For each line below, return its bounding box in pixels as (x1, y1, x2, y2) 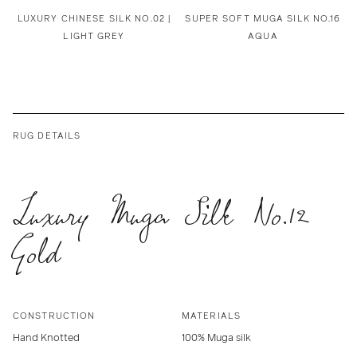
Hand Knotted (13, 331, 80, 346)
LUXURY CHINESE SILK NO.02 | (17, 11, 171, 25)
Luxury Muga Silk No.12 (13, 194, 310, 233)
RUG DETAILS (13, 128, 81, 142)
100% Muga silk (182, 331, 251, 346)
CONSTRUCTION (13, 308, 96, 322)
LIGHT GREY (63, 29, 125, 42)
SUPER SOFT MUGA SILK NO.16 (185, 11, 341, 25)
